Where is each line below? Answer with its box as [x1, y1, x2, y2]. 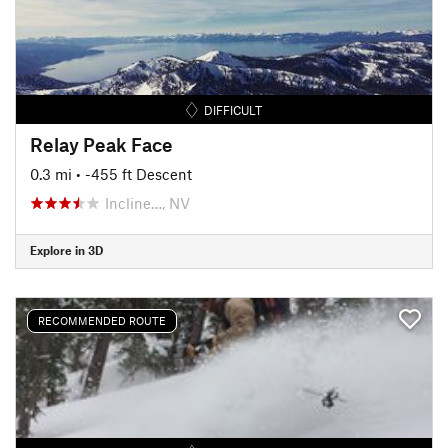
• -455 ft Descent [76, 164, 192, 183]
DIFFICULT [204, 102, 263, 117]
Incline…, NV [105, 193, 190, 212]
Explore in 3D [30, 243, 103, 257]
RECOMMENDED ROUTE [38, 314, 166, 327]
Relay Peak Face [30, 132, 173, 156]
